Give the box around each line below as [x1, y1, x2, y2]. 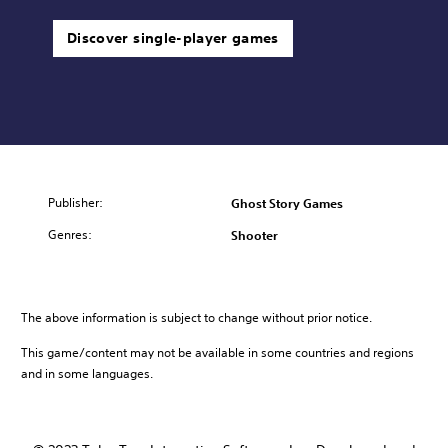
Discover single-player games [67, 28, 279, 47]
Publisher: [48, 193, 103, 211]
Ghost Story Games [231, 194, 343, 211]
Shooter [231, 226, 278, 243]
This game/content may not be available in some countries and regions [21, 343, 414, 361]
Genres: [48, 225, 92, 243]
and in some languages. [21, 364, 153, 382]
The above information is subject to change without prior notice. [21, 308, 372, 326]
